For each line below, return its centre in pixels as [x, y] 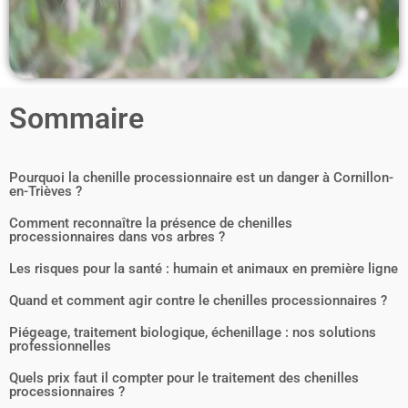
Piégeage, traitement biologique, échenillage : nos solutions [193, 333]
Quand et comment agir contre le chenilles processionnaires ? [198, 301]
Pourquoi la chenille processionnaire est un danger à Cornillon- [201, 178]
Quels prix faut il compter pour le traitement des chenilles [184, 378]
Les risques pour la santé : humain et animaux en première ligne [204, 269]
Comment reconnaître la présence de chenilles [151, 224]
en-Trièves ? [46, 192]
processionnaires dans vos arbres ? [117, 237]
